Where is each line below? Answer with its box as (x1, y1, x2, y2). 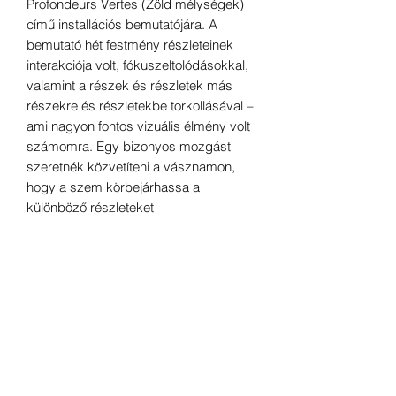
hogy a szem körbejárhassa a (27, 178, 200, 195)
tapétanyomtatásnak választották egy (27, 259, 244, 277)
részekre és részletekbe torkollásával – (27, 96, 254, 114)
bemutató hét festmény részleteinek (27, 35, 233, 53)
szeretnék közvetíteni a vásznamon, (27, 157, 235, 175)
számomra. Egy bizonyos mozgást (27, 137, 231, 155)
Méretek (27, 357, 74, 375)
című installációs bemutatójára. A (27, 15, 217, 33)
